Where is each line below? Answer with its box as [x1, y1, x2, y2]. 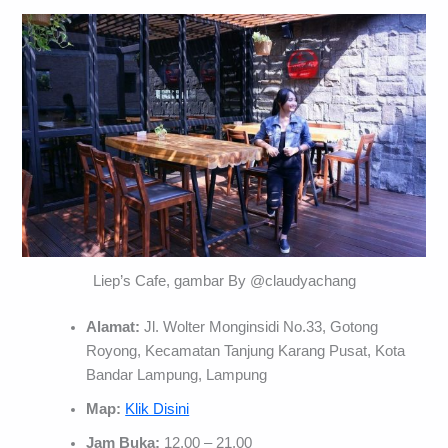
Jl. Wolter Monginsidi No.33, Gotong [140, 318, 379, 335]
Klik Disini [125, 400, 190, 417]
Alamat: [86, 318, 141, 335]
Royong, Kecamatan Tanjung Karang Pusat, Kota [86, 342, 406, 359]
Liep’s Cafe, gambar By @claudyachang [92, 272, 356, 289]
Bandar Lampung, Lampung [86, 366, 268, 383]
